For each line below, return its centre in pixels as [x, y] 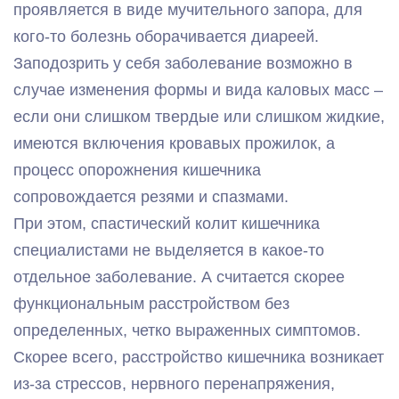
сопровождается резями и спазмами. [151, 196]
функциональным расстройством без [151, 303]
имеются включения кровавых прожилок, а [174, 143]
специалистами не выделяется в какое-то [169, 250]
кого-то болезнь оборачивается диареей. [166, 36]
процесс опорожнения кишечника [137, 170]
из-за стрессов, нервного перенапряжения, [174, 383]
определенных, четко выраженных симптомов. [187, 330]
